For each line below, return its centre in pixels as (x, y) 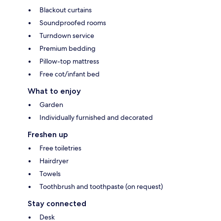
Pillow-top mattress (69, 61)
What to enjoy (54, 91)
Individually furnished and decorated (96, 117)
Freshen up (48, 134)
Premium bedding (68, 48)
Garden (51, 104)
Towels (50, 173)
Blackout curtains (66, 10)
